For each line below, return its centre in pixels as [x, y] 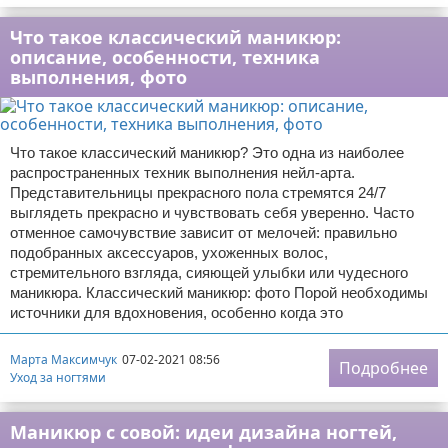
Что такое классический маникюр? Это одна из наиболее [207, 152]
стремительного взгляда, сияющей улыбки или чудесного [209, 272]
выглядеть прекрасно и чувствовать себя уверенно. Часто [212, 212]
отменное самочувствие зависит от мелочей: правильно [203, 232]
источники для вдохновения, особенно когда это [176, 312]
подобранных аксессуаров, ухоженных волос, [169, 252]
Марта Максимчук [63, 359]
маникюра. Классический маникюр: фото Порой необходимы [219, 292]
